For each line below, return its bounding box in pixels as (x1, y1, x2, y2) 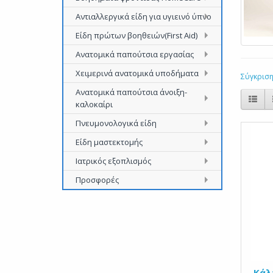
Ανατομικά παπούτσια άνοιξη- (76, 87, 187, 97)
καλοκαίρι (76, 99, 113, 110)
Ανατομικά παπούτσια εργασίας (76, 49, 194, 60)
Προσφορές (76, 174, 119, 185)
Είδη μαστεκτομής (76, 136, 143, 147)
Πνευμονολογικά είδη (76, 118, 157, 129)
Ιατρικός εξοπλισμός (76, 155, 151, 166)
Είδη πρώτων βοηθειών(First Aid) (76, 30, 197, 41)
